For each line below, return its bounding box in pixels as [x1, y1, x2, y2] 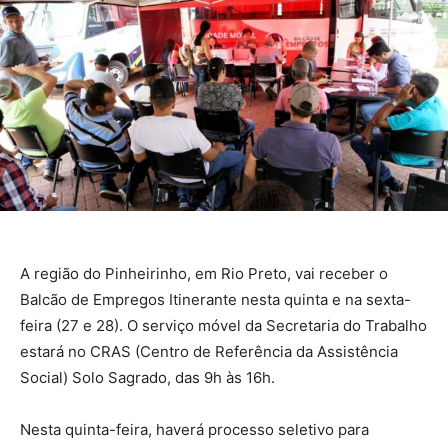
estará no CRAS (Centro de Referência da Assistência [20, 341, 398, 361]
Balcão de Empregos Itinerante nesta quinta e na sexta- [20, 289, 411, 309]
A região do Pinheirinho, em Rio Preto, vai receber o [20, 263, 388, 283]
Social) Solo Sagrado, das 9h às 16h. [20, 367, 275, 387]
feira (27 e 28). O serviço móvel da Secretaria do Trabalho [20, 315, 427, 335]
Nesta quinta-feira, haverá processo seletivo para [20, 419, 369, 439]
